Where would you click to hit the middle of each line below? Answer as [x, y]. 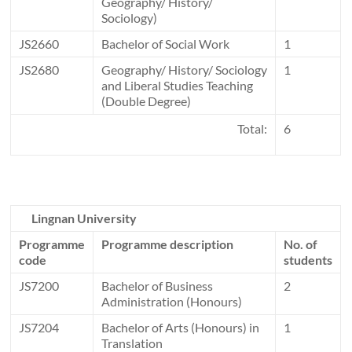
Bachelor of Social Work [166, 44]
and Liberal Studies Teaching [178, 86]
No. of [302, 244]
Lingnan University [84, 218]
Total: [246, 129]
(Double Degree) [147, 101]
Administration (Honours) [172, 302]
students [308, 260]
